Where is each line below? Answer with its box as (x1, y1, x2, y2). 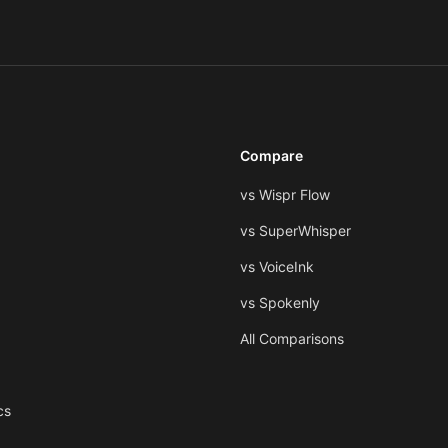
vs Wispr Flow (240, 186, 330, 203)
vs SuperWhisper (240, 222, 351, 239)
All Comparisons (240, 330, 344, 347)
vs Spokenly (240, 294, 320, 311)
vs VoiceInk (240, 258, 314, 275)
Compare (240, 147, 303, 164)
